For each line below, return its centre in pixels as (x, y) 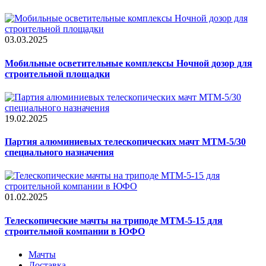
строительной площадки (57, 74)
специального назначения (59, 153)
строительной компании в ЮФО (75, 231)
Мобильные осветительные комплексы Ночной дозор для (129, 63)
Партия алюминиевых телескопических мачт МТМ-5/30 (125, 142)
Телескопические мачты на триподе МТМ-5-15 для (114, 220)
